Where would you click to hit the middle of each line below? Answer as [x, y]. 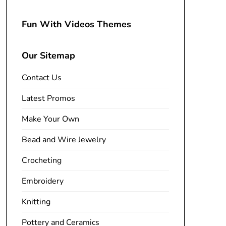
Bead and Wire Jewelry [64, 140]
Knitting [36, 202]
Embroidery [42, 181]
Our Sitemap [48, 55]
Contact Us [41, 78]
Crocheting [41, 160]
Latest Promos [48, 98]
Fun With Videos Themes [76, 24]
